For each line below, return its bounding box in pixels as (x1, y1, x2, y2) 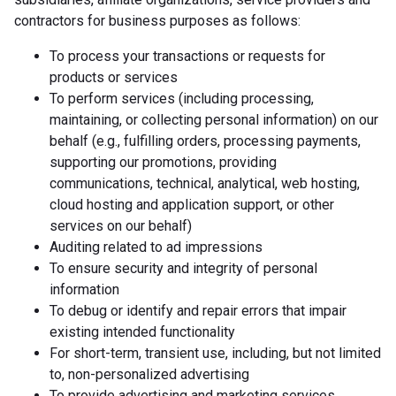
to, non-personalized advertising (49, 365, 249, 383)
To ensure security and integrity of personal (49, 259, 317, 277)
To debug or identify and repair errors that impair (49, 301, 346, 319)
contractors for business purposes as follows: (14, 11, 301, 29)
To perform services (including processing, (49, 89, 314, 107)
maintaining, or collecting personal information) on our (49, 110, 378, 128)
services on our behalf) (49, 217, 192, 234)
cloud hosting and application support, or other (49, 195, 334, 213)
